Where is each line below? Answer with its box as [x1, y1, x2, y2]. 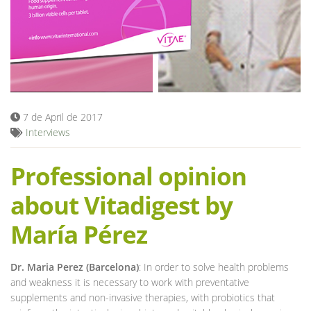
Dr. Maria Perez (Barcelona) [10, 260, 139, 274]
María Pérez [10, 217, 147, 251]
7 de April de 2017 [20, 110, 103, 124]
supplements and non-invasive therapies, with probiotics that [10, 290, 275, 304]
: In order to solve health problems [139, 260, 289, 274]
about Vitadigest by [10, 188, 233, 221]
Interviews [26, 125, 70, 139]
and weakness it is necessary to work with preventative [10, 275, 249, 289]
